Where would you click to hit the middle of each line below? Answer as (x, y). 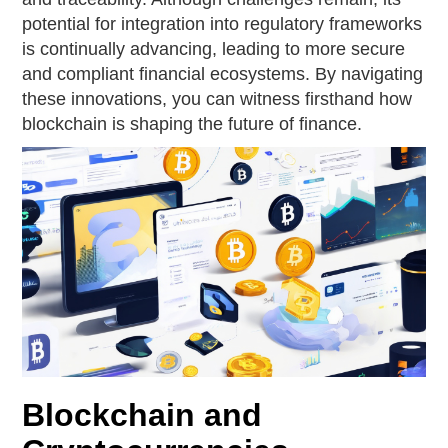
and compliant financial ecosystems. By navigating (223, 74)
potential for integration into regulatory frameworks (222, 24)
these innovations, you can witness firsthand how (217, 99)
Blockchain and (142, 415)
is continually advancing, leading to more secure (214, 49)
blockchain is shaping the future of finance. (192, 124)
